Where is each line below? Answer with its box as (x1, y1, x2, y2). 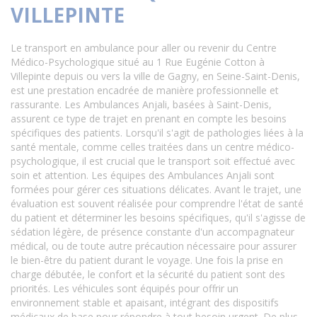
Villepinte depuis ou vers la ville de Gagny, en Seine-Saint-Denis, (11, 69, 300, 83)
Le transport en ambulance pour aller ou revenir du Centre (11, 41, 277, 54)
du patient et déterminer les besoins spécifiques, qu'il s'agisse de (11, 211, 306, 224)
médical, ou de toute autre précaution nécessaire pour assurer (11, 239, 296, 253)
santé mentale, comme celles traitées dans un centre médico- (11, 140, 294, 154)
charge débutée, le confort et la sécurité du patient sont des (11, 267, 285, 281)
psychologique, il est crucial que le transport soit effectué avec (11, 154, 295, 168)
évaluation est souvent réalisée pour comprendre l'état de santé (11, 197, 304, 210)
